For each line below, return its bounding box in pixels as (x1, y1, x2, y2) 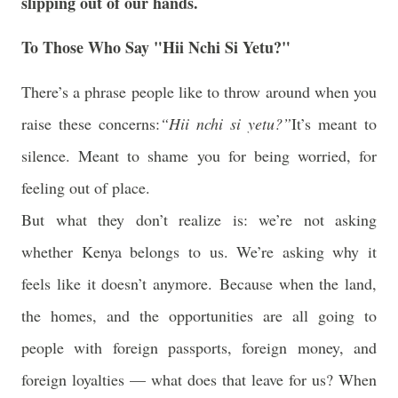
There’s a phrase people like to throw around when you (21, 81, 377, 102)
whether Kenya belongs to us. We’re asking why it (21, 241, 377, 262)
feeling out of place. (21, 177, 150, 198)
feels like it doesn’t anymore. (21, 273, 219, 294)
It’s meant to (291, 113, 377, 134)
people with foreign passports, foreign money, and (21, 337, 377, 358)
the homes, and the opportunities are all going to (21, 305, 377, 326)
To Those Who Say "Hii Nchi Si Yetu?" (21, 36, 291, 59)
